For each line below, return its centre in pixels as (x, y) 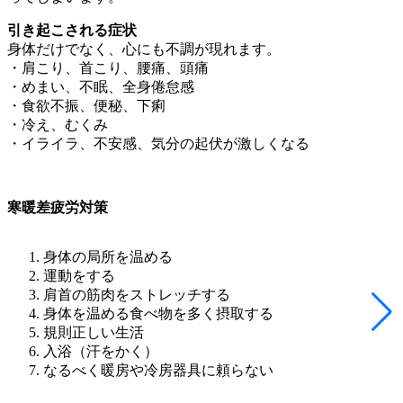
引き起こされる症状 (72, 30)
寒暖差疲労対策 (58, 207)
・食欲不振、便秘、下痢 (86, 105)
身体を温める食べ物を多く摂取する (175, 313)
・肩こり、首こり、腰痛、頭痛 (108, 67)
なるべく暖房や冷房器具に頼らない (158, 370)
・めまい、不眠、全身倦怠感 (101, 86)
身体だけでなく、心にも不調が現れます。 (144, 49)
